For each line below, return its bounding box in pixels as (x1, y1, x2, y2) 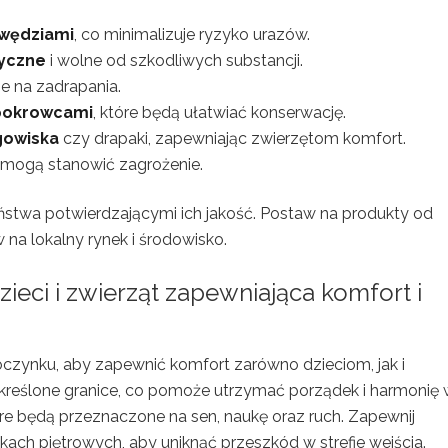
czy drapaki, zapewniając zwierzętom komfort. (59, 128, 406, 148)
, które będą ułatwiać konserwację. (93, 102, 346, 122)
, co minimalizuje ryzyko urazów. (74, 24, 310, 44)
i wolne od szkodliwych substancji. (46, 50, 303, 70)
